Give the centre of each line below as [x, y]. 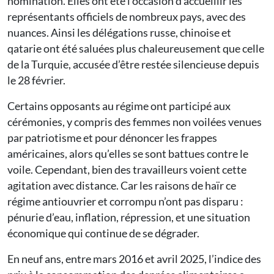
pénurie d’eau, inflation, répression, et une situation [129, 217]
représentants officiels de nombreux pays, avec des [127, 16]
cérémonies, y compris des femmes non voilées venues [135, 121]
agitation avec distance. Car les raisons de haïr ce [122, 185]
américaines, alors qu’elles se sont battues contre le [128, 153]
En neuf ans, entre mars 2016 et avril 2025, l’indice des [134, 258]
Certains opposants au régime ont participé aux [119, 106]
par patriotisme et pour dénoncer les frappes [112, 137]
